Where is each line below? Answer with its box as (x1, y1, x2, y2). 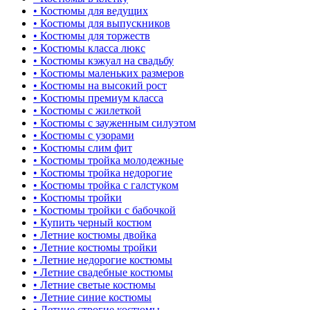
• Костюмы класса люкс (33, 42, 145, 54)
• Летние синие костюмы (33, 291, 152, 303)
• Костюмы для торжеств (33, 29, 150, 42)
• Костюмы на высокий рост (33, 79, 167, 91)
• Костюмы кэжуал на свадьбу (33, 54, 174, 66)
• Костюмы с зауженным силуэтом (33, 116, 196, 129)
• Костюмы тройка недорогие (33, 166, 172, 179)
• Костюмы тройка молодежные (33, 154, 183, 166)
